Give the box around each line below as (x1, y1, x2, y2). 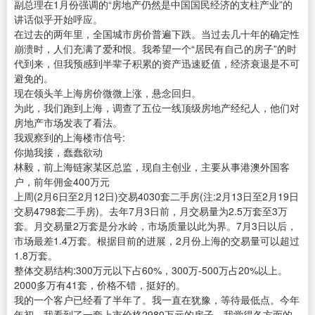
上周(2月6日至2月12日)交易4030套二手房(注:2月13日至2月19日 (14, 189, 299, 204)
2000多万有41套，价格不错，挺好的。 (14, 278, 186, 292)
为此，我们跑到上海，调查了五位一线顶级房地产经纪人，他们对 (14, 101, 300, 115)
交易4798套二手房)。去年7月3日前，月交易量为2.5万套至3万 (14, 204, 288, 219)
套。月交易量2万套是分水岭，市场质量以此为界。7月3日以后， (14, 219, 297, 233)
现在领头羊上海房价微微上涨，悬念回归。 (14, 86, 201, 101)
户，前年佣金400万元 (14, 174, 110, 189)
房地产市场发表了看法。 (14, 115, 122, 130)
